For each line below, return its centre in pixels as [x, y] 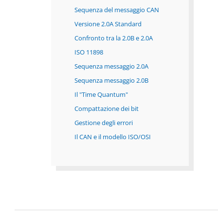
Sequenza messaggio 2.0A [111, 66]
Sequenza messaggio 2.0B [111, 81]
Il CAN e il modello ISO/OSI [112, 137]
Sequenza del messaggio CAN [117, 10]
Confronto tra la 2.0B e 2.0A [113, 38]
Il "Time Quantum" [101, 95]
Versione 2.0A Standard [108, 24]
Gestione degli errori [103, 123]
